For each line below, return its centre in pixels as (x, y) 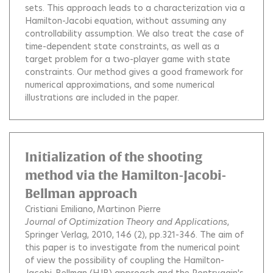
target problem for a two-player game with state (128, 59)
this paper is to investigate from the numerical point (133, 247)
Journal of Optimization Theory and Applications (126, 222)
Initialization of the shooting (114, 157)
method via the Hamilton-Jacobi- (126, 175)
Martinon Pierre (129, 209)
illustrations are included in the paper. (102, 97)
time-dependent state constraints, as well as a (122, 46)
